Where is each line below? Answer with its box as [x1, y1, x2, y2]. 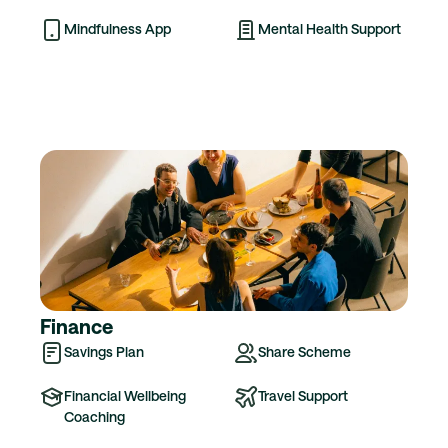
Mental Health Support [258, 19, 401, 37]
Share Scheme [258, 342, 351, 360]
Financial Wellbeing [64, 386, 186, 404]
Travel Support [258, 386, 348, 404]
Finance [40, 313, 113, 338]
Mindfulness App [64, 19, 171, 37]
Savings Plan [64, 342, 144, 360]
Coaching [64, 407, 125, 425]
